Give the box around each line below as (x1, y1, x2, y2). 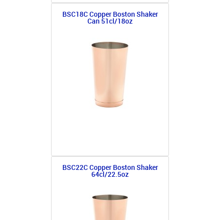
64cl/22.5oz (91, 170, 129, 179)
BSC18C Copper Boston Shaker (62, 10, 158, 19)
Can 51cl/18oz (87, 17, 133, 26)
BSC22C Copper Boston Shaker (62, 164, 158, 172)
